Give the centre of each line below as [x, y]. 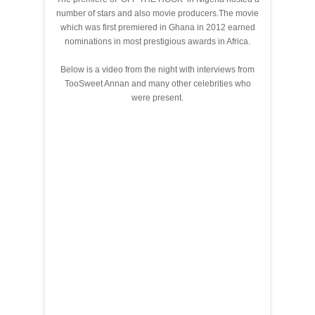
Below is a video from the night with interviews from [157, 69]
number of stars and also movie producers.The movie [157, 13]
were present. [157, 97]
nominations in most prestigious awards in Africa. [157, 41]
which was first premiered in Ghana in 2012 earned [157, 27]
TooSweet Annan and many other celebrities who [157, 83]
